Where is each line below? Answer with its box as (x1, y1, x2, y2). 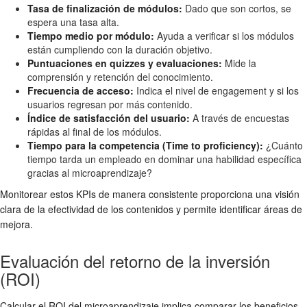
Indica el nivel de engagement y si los (134, 84, 299, 98)
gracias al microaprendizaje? (27, 166, 152, 180)
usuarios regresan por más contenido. (27, 97, 193, 112)
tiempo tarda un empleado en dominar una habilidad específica (27, 152, 302, 167)
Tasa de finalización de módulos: (27, 1, 182, 16)
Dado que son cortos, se (182, 1, 291, 16)
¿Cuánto (263, 138, 303, 153)
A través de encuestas (190, 111, 289, 125)
